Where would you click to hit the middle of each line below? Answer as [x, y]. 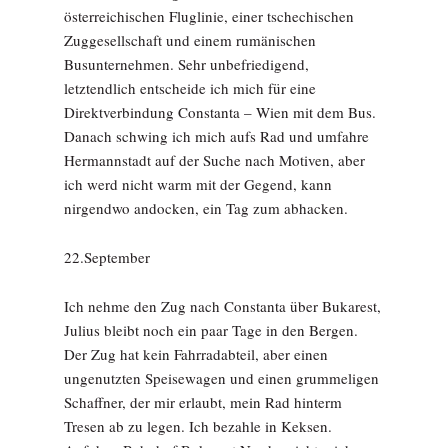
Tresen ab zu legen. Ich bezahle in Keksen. [198, 426]
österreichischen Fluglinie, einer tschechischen [209, 16]
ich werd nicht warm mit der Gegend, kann [198, 184]
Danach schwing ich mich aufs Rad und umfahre [216, 136]
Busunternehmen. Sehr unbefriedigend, [186, 64]
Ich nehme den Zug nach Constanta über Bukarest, [222, 306]
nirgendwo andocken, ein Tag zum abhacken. [206, 208]
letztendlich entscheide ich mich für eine [190, 88]
